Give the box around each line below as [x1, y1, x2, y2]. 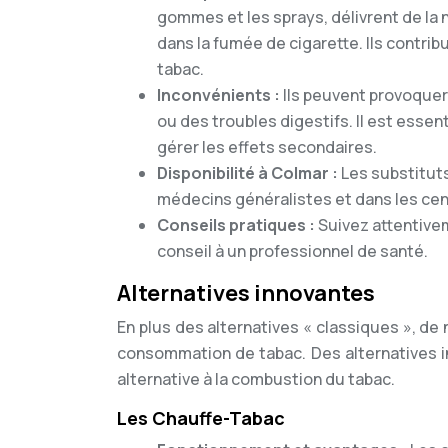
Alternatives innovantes [117, 278, 375, 308]
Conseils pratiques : [157, 214, 318, 236]
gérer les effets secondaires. [157, 136, 377, 158]
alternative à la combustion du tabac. [117, 368, 395, 390]
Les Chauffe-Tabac [117, 406, 285, 430]
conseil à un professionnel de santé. [157, 240, 428, 262]
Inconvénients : [157, 84, 283, 106]
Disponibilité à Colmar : [157, 162, 341, 184]
